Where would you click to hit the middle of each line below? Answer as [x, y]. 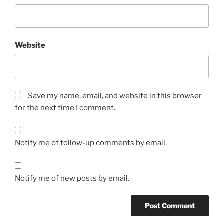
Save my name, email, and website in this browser [115, 96]
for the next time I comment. [65, 108]
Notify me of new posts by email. [72, 178]
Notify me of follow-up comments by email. [91, 143]
